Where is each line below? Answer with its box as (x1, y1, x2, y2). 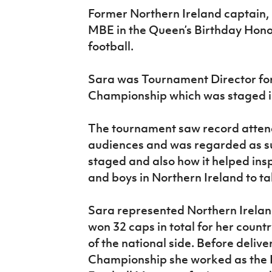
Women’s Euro (9, 31, 78, 44)
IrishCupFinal (9, 3, 73, 16)
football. (87, 39, 134, 54)
